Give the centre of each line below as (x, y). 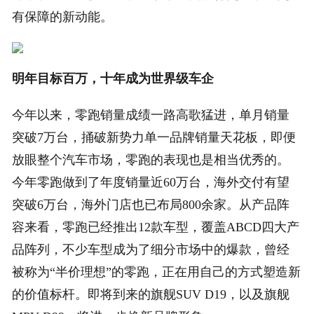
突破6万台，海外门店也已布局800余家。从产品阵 (151, 205)
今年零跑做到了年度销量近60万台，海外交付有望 (151, 183)
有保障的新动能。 (63, 17)
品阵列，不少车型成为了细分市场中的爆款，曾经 (151, 250)
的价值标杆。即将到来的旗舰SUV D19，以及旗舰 (151, 295)
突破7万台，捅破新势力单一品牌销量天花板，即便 (154, 138)
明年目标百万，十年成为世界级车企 (113, 79)
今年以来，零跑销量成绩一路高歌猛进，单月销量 (151, 115)
